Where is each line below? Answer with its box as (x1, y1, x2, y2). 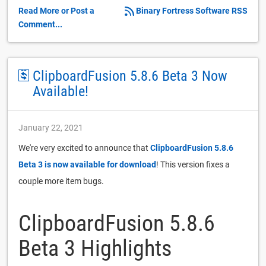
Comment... (18, 19, 62, 29)
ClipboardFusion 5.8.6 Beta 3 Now (32, 67, 227, 84)
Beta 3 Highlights (18, 235, 172, 261)
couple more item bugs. (18, 176, 104, 186)
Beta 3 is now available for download (18, 159, 156, 169)
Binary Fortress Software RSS (136, 5, 248, 15)
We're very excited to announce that (18, 142, 150, 153)
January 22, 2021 (18, 122, 83, 132)
